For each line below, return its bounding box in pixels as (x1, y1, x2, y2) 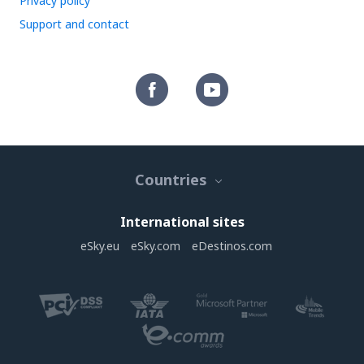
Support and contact (19, 16, 129, 32)
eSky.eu (80, 238, 119, 253)
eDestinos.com (192, 238, 272, 253)
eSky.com (131, 238, 180, 253)
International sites (119, 213, 245, 231)
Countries (134, 170, 207, 189)
